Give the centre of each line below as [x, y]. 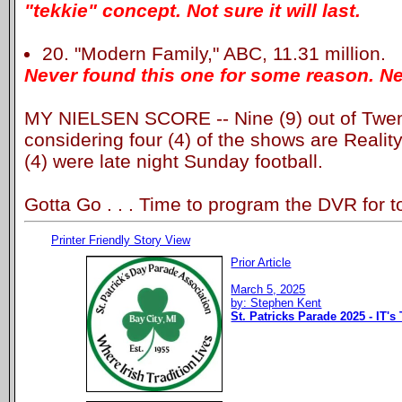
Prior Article [261, 262]
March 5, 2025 [268, 289]
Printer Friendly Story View [121, 240]
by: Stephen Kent [276, 302]
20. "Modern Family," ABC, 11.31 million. [214, 53]
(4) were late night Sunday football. [174, 161]
